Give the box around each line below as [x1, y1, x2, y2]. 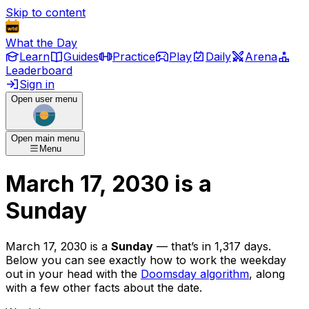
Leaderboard [6, 63, 72, 77]
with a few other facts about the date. [6, 280, 202, 295]
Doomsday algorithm [141, 266, 249, 281]
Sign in [19, 77, 54, 91]
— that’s [153, 239, 199, 253]
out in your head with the [6, 266, 137, 281]
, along [249, 266, 285, 281]
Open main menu [11, 133, 79, 143]
